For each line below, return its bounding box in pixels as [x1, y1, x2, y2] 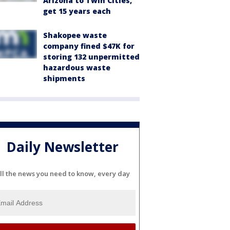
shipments [43, 73, 85, 83]
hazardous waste [43, 63, 110, 72]
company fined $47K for [43, 41, 135, 51]
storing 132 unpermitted [43, 52, 140, 62]
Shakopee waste [43, 30, 107, 40]
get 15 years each [43, 6, 111, 16]
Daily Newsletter [7, 138, 119, 157]
